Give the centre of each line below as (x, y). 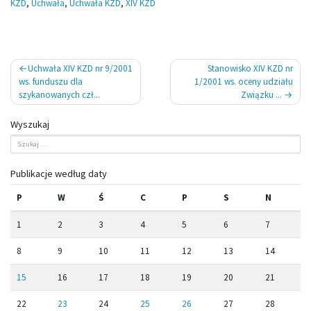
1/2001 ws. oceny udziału (243, 82)
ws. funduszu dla (50, 82)
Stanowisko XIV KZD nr (250, 69)
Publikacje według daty (59, 174)
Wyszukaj (30, 124)
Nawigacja (40, 67)
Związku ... (262, 95)
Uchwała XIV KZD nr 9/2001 (80, 69)
